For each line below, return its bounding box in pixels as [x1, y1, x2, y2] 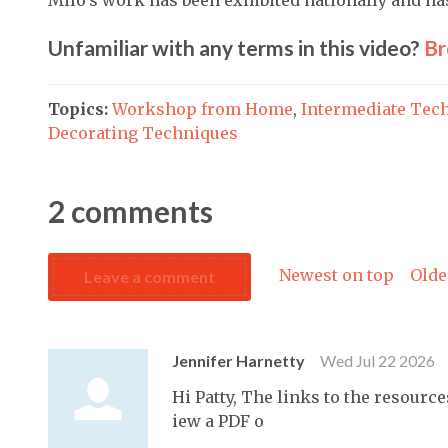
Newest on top [279, 265, 394, 285]
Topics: [48, 98, 108, 119]
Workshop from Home [112, 98, 293, 119]
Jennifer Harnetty [172, 350, 305, 370]
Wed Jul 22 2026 [320, 350, 435, 370]
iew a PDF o [172, 410, 264, 431]
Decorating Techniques [48, 122, 238, 143]
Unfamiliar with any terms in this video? [48, 34, 424, 60]
